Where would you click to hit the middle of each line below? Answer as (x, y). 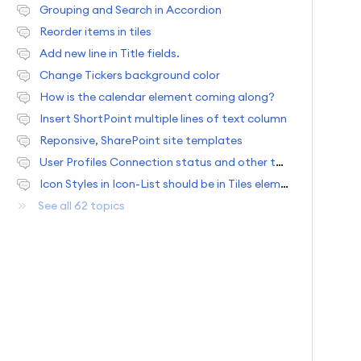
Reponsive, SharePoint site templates (141, 141)
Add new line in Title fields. (109, 54)
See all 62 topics (81, 206)
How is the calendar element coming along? (157, 97)
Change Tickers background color (129, 75)
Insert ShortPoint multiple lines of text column (163, 119)
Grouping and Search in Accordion (130, 10)
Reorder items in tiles (95, 32)
